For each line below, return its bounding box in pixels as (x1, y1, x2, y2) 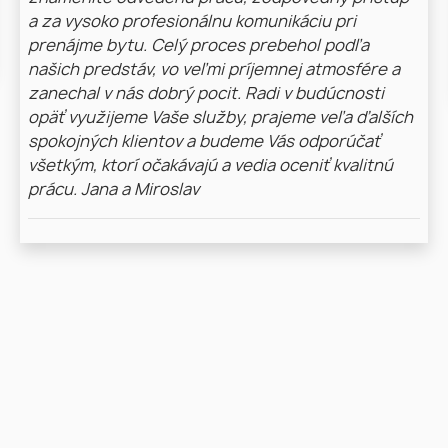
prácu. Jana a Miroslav (28, 182, 199, 199)
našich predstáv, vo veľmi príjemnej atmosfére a (28, 62, 400, 79)
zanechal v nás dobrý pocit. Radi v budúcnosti (28, 86, 384, 103)
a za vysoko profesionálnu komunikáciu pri (28, 14, 356, 31)
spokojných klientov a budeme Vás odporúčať (28, 134, 380, 151)
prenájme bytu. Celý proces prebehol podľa (28, 38, 369, 55)
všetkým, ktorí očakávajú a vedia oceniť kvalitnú (28, 158, 393, 175)
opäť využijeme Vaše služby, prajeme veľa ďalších (28, 110, 413, 127)
